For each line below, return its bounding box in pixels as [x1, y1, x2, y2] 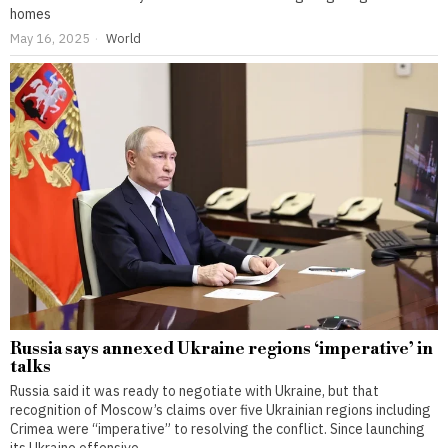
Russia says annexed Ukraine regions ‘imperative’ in [10, 338, 433, 361]
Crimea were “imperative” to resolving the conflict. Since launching [10, 420, 425, 439]
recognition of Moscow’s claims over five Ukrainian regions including [10, 401, 431, 420]
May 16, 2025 [10, 29, 90, 46]
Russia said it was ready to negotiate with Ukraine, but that [10, 382, 379, 401]
